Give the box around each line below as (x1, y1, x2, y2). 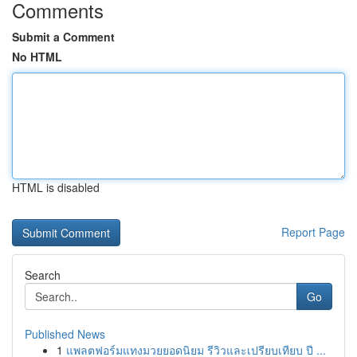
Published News (25, 326, 105, 342)
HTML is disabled (12, 179, 100, 195)
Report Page (281, 224, 345, 240)
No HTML (12, 49, 62, 65)
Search (25, 267, 61, 283)
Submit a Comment (12, 29, 115, 45)
